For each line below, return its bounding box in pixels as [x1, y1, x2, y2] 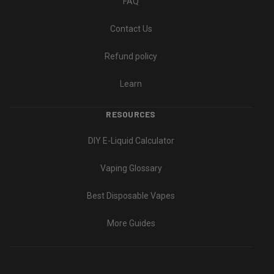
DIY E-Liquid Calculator [87, 136, 174, 146]
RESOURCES [106, 109, 156, 120]
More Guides [106, 218, 155, 229]
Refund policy [105, 51, 157, 62]
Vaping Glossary [100, 163, 162, 174]
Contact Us [109, 24, 152, 34]
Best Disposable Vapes [87, 191, 175, 201]
